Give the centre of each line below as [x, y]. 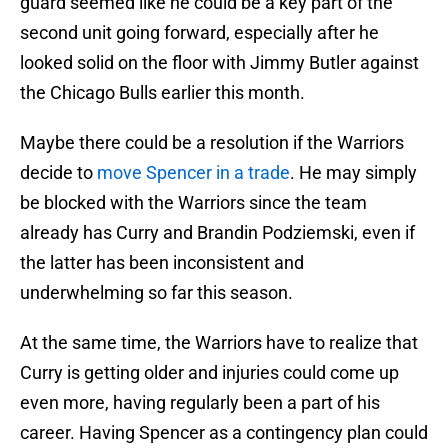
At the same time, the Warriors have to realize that [219, 343]
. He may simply [353, 173]
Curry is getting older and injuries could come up [209, 373]
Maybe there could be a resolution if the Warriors [212, 143]
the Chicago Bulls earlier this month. [162, 93]
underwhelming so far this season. [156, 293]
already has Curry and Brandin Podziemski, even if [217, 233]
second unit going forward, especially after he [199, 33]
